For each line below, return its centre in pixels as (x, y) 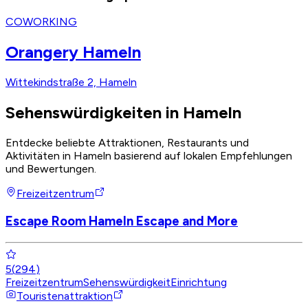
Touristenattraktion (65, 296)
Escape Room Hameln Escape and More (122, 221)
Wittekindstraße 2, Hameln (71, 82)
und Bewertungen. (51, 169)
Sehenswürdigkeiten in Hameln (123, 113)
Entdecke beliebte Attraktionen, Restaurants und (127, 143)
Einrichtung (199, 282)
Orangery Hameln (73, 52)
